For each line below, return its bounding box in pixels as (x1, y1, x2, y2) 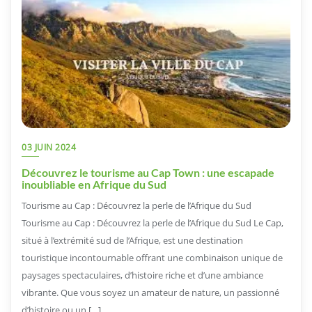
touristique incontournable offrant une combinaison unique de (22, 251, 283, 265)
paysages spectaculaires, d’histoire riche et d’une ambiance (22, 269, 263, 282)
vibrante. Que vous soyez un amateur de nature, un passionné (22, 286, 279, 299)
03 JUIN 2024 (22, 141, 76, 154)
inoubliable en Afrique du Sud (22, 178, 166, 192)
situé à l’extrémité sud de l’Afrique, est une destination (22, 234, 243, 247)
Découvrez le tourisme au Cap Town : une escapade (22, 166, 274, 180)
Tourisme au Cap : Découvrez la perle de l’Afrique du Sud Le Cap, (22, 217, 283, 230)
